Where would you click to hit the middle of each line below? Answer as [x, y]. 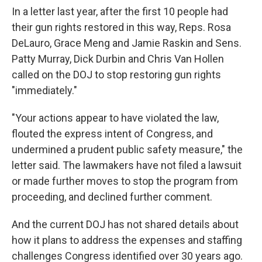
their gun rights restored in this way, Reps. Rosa [121, 27]
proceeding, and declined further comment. [112, 197]
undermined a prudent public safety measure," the [127, 149]
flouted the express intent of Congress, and [112, 134]
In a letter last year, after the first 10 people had [120, 11]
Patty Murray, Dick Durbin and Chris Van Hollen [118, 59]
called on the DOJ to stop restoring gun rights [116, 75]
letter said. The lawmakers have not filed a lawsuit [127, 165]
